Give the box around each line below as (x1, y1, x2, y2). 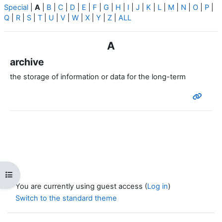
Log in (147, 182, 168, 191)
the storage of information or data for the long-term (10, 72, 186, 82)
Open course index (5, 169, 70, 179)
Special (4, 3, 28, 12)
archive (10, 56, 44, 68)
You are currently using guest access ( (15, 182, 147, 191)
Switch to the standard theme (15, 194, 117, 203)
